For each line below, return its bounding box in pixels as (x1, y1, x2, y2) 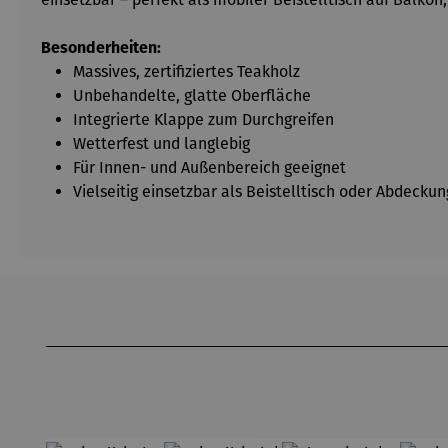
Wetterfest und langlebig (73, 134, 250, 153)
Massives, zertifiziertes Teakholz (73, 62, 300, 81)
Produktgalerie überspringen (45, 323, 249, 342)
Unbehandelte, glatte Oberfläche (73, 86, 311, 105)
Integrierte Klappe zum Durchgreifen (73, 110, 334, 129)
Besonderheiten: (41, 38, 161, 57)
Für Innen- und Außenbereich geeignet (73, 158, 346, 177)
